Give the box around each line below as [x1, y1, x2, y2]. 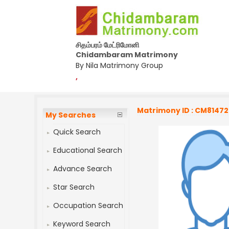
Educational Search [53, 145, 123, 155]
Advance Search [53, 164, 112, 174]
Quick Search [53, 127, 101, 137]
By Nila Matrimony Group [76, 60, 163, 71]
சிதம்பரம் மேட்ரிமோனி [76, 40, 139, 50]
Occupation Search [53, 200, 124, 211]
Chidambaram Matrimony [76, 50, 178, 60]
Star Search [53, 182, 95, 192]
